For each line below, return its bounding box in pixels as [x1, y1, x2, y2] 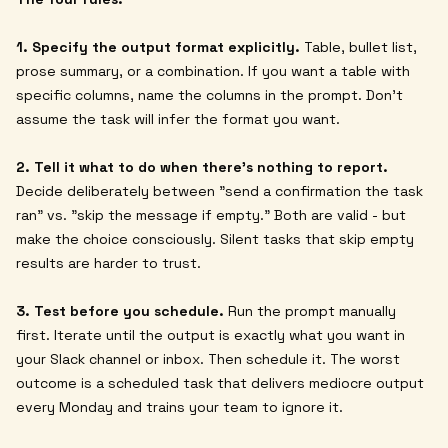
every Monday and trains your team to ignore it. [16, 397, 343, 416]
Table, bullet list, [300, 37, 417, 56]
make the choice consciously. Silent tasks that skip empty [16, 229, 414, 248]
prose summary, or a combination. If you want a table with [16, 61, 410, 80]
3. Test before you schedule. [16, 301, 224, 320]
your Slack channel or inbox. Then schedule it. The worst [16, 349, 400, 368]
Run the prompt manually [224, 301, 396, 320]
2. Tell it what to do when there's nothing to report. [16, 157, 388, 176]
